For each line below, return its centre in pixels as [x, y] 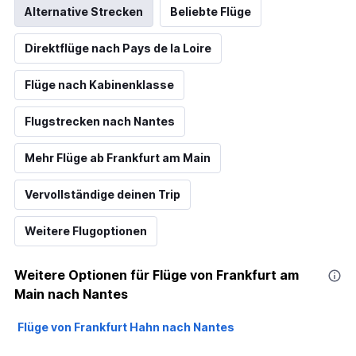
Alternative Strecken [84, 12]
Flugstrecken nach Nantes [100, 122]
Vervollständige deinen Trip [103, 195]
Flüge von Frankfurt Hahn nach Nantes [126, 327]
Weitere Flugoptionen [86, 231]
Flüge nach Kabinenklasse [99, 85]
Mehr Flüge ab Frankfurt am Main [118, 158]
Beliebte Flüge [211, 12]
